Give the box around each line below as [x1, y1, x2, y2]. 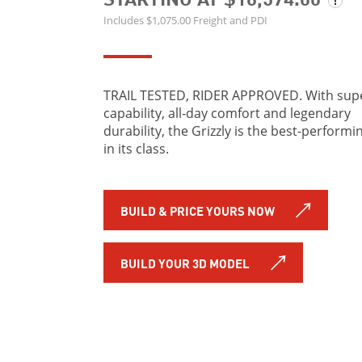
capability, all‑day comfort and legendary [103, 104, 351, 123]
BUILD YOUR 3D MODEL [120, 254, 250, 272]
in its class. [103, 140, 169, 158]
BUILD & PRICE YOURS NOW [120, 201, 275, 220]
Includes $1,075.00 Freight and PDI [103, 13, 267, 28]
